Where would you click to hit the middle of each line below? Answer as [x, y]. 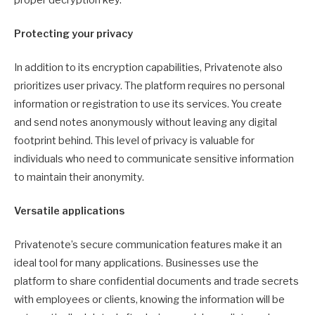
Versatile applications [69, 211]
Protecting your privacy [73, 33]
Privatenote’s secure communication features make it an [148, 245]
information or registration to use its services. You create [148, 104]
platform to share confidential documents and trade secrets [156, 282]
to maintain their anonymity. [79, 177]
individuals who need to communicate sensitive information [154, 159]
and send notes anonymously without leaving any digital [146, 122]
